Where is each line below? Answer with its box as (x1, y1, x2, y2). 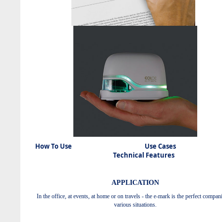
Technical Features (96, 150, 174, 160)
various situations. (114, 201, 157, 208)
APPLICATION (111, 178, 159, 186)
